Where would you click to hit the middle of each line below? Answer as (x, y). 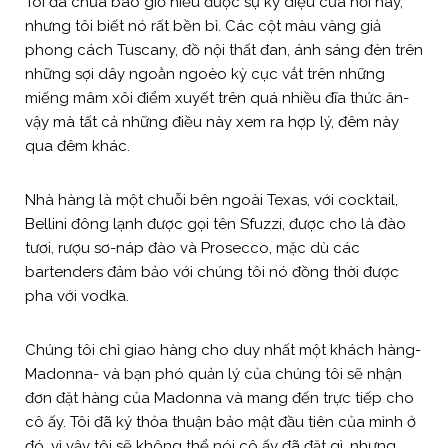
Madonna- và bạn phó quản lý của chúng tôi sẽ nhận (213, 373)
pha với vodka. (79, 295)
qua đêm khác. (79, 145)
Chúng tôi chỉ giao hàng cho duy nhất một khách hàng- (223, 349)
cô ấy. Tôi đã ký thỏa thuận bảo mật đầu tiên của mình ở (220, 421)
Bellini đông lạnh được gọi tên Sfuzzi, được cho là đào (215, 223)
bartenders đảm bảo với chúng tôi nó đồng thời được (212, 271)
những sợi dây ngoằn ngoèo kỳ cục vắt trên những (205, 73)
